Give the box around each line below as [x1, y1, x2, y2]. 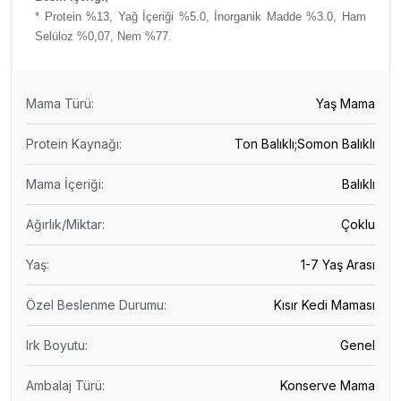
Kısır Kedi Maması [274, 297, 375, 312]
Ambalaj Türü [26, 378, 102, 393]
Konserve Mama [280, 378, 375, 393]
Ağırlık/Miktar [26, 217, 102, 232]
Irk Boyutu [26, 337, 85, 353]
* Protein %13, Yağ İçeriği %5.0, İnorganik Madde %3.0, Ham [35, 10, 366, 23]
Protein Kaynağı [26, 136, 119, 151]
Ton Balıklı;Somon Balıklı [235, 136, 375, 151]
